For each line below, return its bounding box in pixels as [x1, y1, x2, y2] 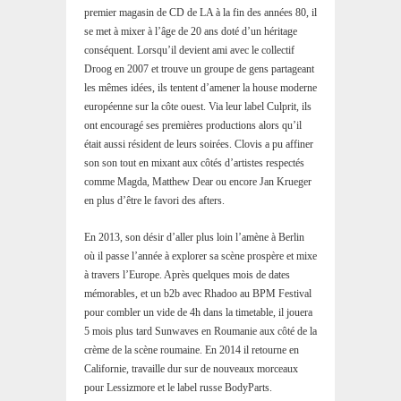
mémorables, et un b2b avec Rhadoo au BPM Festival [84, 287, 311, 301]
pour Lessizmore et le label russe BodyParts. [84, 381, 272, 395]
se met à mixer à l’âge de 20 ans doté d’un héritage [84, 25, 297, 38]
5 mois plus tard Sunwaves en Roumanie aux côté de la [84, 325, 317, 338]
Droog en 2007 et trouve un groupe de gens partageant [84, 63, 314, 76]
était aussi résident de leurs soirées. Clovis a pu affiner [84, 138, 313, 151]
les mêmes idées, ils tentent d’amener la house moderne [84, 81, 317, 95]
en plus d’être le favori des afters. [84, 194, 225, 208]
